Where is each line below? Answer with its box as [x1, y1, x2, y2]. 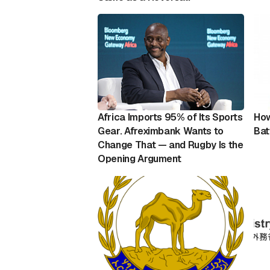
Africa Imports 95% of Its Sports [98, 111, 243, 124]
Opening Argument [98, 152, 181, 166]
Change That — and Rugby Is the [98, 139, 243, 152]
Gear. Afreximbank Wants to [98, 125, 224, 138]
